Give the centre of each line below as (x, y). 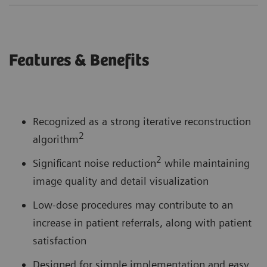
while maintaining (206, 163)
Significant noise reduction (94, 163)
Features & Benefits (79, 61)
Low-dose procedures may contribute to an (133, 205)
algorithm (56, 139)
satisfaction (60, 241)
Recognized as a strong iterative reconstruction (142, 122)
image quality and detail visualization (121, 181)
